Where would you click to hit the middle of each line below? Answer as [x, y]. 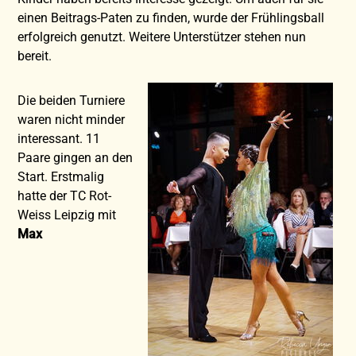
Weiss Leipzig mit [67, 215]
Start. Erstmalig [61, 176]
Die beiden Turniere [72, 100]
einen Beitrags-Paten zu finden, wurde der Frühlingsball [171, 17]
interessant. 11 [59, 138]
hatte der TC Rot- [65, 195]
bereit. [46, 56]
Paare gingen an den [75, 157]
